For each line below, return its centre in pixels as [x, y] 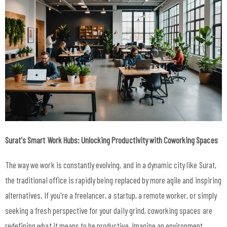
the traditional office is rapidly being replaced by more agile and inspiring [113, 180]
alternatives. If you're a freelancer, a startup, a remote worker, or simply [111, 195]
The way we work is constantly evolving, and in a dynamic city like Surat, [111, 164]
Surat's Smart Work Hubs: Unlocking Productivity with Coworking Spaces [111, 140]
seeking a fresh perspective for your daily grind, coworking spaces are [109, 210]
